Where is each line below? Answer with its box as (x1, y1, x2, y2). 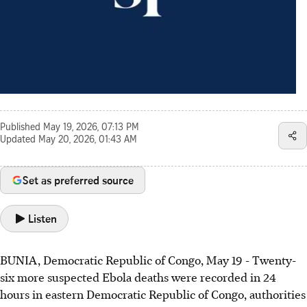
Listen (28, 210, 57, 226)
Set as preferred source (23, 172, 134, 188)
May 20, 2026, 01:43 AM (38, 135, 137, 145)
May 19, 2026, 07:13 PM (43, 123, 139, 133)
